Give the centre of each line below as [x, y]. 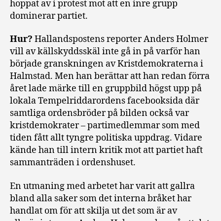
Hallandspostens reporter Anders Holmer [121, 39]
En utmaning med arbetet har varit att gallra [102, 186]
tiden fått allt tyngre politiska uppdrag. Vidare [106, 138]
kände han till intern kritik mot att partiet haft [106, 150]
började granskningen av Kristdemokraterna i [107, 64]
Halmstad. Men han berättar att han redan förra [110, 76]
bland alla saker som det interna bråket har [101, 198]
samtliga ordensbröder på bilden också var [99, 113]
